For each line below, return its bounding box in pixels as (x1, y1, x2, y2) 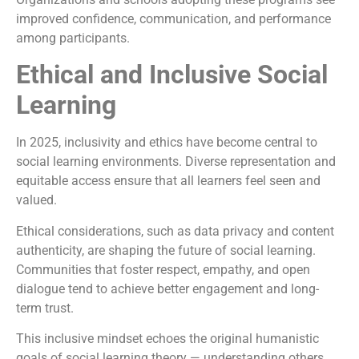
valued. (16, 192, 57, 208)
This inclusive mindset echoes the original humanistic (16, 330, 319, 346)
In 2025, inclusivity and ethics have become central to (16, 135, 317, 151)
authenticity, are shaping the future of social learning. (16, 242, 316, 258)
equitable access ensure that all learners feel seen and (16, 173, 321, 189)
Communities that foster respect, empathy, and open (16, 261, 310, 277)
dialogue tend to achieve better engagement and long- (16, 280, 319, 296)
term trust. (16, 300, 74, 316)
